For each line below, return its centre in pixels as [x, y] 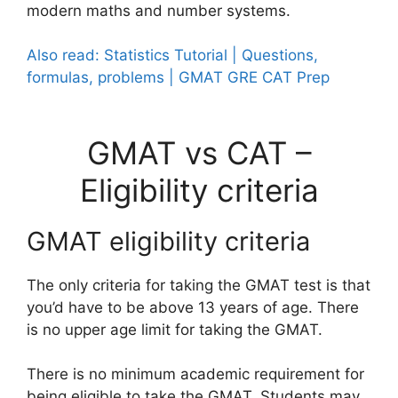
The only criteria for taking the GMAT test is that [199, 285]
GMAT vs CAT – [199, 152]
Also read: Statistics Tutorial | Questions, [172, 55]
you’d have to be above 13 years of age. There [193, 307]
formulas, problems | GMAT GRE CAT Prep [178, 77]
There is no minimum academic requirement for [195, 374]
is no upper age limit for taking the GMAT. [175, 329]
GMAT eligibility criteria [168, 241]
